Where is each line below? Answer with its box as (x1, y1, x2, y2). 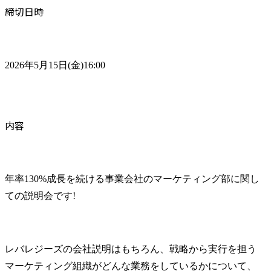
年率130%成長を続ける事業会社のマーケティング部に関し (5, 173, 260, 184)
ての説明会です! (5, 190, 76, 201)
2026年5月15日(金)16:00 (5, 59, 105, 70)
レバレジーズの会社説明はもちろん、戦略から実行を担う (5, 243, 256, 254)
